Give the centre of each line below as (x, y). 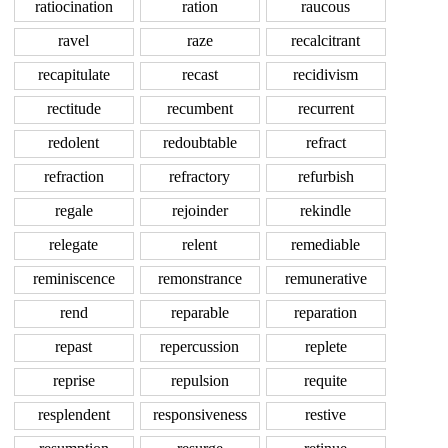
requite (325, 381)
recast (199, 75)
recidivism (325, 75)
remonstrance (199, 279)
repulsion (199, 381)
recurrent (325, 109)
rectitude (73, 109)
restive (325, 415)
